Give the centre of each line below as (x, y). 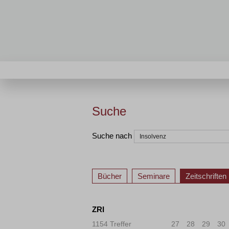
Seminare (154, 176)
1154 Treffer (112, 224)
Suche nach (112, 135)
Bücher (110, 176)
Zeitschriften (206, 176)
